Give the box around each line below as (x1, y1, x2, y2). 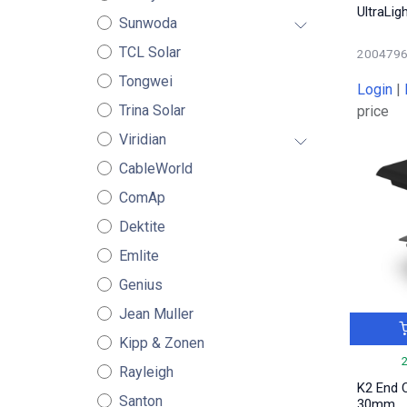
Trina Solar (118, 102, 185, 119)
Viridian (118, 131, 166, 148)
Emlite (118, 247, 159, 264)
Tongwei (118, 73, 173, 90)
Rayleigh (118, 363, 174, 381)
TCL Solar (118, 44, 181, 61)
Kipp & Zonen (118, 334, 204, 352)
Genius (118, 276, 163, 293)
